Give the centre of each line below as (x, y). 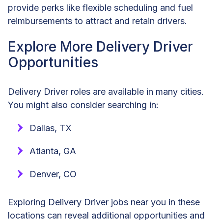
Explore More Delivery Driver (100, 47)
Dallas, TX (51, 128)
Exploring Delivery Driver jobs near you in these (104, 202)
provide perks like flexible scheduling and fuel (100, 8)
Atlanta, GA (53, 151)
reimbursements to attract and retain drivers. (97, 21)
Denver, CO (53, 174)
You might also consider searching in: (83, 105)
